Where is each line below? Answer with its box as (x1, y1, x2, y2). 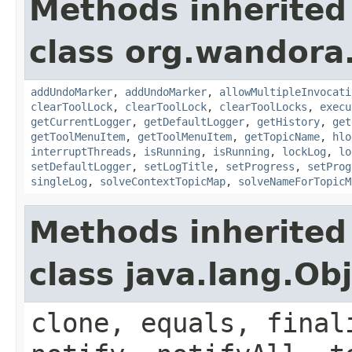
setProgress (225, 159, 295, 173)
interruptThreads (31, 145, 131, 158)
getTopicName (244, 130, 320, 143)
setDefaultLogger (31, 159, 131, 173)
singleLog (31, 174, 87, 188)
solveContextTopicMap (100, 174, 225, 188)
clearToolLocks (219, 100, 307, 113)
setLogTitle (144, 159, 213, 173)
